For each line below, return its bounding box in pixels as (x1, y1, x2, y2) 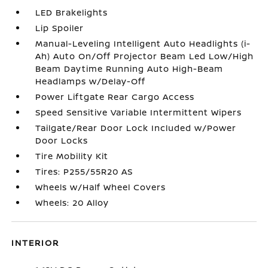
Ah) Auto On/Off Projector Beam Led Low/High (35, 50, 254, 62)
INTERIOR (11, 237, 60, 248)
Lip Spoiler (35, 22, 84, 33)
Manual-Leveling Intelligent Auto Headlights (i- (35, 38, 251, 49)
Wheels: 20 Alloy (35, 197, 109, 208)
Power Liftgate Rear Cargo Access (35, 91, 195, 102)
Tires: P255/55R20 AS (35, 166, 133, 177)
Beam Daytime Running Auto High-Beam (35, 63, 224, 74)
